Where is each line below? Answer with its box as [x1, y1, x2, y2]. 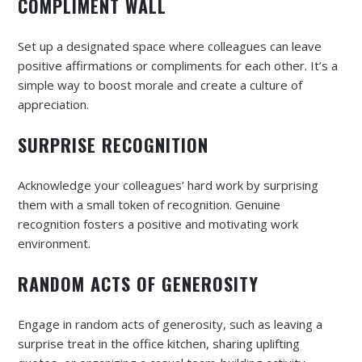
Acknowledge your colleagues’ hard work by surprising [18, 176, 318, 193]
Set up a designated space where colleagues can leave [18, 37, 322, 54]
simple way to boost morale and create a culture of [18, 76, 302, 93]
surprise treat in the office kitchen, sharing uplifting [18, 335, 300, 351]
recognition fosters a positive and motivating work [18, 215, 298, 232]
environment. [18, 234, 90, 251]
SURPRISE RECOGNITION [18, 131, 208, 158]
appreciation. [18, 95, 89, 112]
